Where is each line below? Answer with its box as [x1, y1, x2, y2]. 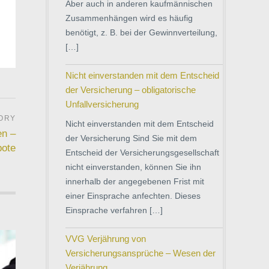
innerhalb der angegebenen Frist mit [65, 176, 204, 186]
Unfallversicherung [65, 98, 139, 109]
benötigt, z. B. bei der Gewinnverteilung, [65, 27, 217, 37]
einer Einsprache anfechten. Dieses [65, 190, 201, 201]
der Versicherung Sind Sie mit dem [65, 133, 197, 143]
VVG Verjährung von [65, 233, 146, 244]
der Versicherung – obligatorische [65, 84, 196, 95]
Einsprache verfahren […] [65, 205, 163, 215]
